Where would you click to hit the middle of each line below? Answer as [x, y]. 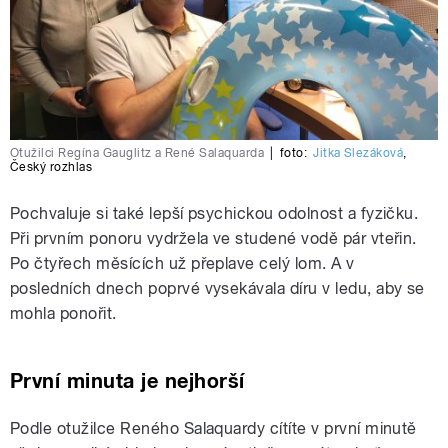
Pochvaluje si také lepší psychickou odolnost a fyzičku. [214, 213]
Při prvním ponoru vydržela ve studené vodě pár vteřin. [213, 238]
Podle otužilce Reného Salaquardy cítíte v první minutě [213, 428]
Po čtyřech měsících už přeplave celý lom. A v [182, 263]
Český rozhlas [51, 166]
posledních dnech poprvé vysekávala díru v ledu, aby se [217, 288]
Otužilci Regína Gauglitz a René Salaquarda [137, 152]
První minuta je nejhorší [127, 380]
